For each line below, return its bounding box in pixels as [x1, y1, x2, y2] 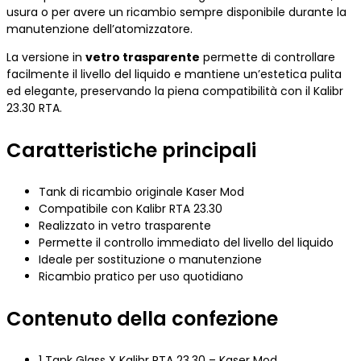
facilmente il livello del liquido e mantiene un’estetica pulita [6, 65, 342, 82]
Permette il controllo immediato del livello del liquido [39, 234, 334, 251]
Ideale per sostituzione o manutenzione [39, 251, 262, 268]
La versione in [6, 48, 85, 65]
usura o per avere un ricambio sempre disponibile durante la [6, 3, 346, 20]
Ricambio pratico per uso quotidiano [39, 268, 243, 284]
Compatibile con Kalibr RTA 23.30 [39, 200, 222, 217]
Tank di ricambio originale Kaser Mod [39, 183, 244, 200]
